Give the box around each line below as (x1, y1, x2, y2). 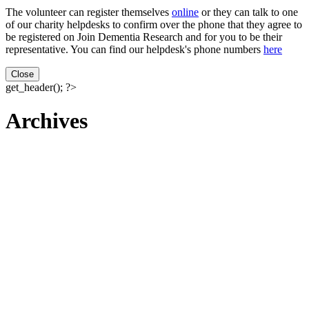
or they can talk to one (199, 6, 298, 18)
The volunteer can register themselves (6, 6, 172, 18)
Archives (6, 108, 88, 134)
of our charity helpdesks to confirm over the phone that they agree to (6, 19, 302, 30)
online (172, 6, 199, 18)
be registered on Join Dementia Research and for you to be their (6, 31, 282, 43)
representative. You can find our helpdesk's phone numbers (6, 43, 263, 55)
